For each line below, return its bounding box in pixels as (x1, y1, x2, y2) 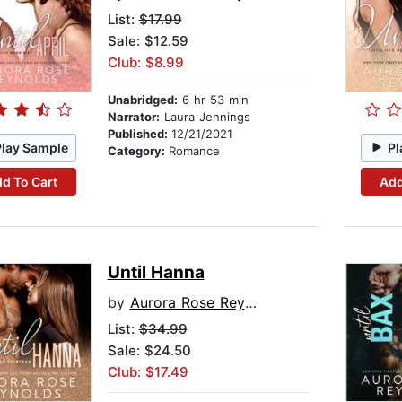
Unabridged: (107, 92, 178, 108)
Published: (107, 127, 171, 142)
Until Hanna (107, 262, 205, 284)
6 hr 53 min (177, 92, 249, 108)
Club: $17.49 (107, 363, 188, 381)
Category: (107, 144, 169, 159)
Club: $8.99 (107, 54, 184, 72)
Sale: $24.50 (107, 342, 191, 360)
